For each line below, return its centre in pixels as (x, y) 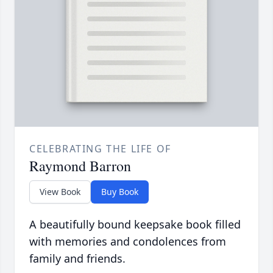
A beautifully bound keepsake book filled (135, 225)
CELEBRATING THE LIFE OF (100, 149)
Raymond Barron (80, 166)
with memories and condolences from (128, 242)
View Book (60, 192)
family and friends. (77, 259)
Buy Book (120, 192)
